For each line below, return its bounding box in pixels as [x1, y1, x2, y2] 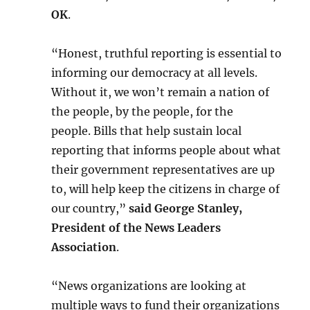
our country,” [51, 201, 129, 215]
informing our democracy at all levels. [51, 66, 258, 80]
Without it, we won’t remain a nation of [51, 85, 270, 99]
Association [51, 240, 117, 254]
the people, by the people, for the [51, 104, 234, 118]
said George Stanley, [129, 201, 243, 215]
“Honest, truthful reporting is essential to [51, 46, 282, 60]
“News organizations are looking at [51, 279, 247, 293]
